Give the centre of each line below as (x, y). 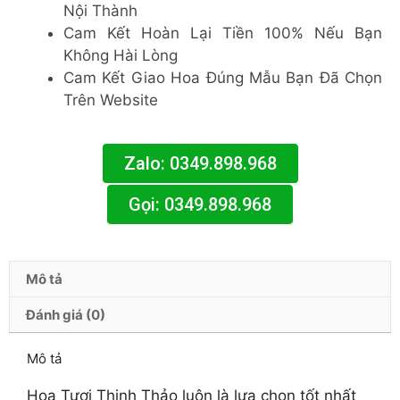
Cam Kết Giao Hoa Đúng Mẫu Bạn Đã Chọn (223, 77)
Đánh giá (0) (66, 315)
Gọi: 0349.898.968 (200, 204)
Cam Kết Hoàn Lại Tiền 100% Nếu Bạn (223, 33)
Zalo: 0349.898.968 (200, 163)
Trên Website (111, 100)
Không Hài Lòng (121, 55)
